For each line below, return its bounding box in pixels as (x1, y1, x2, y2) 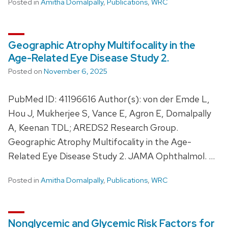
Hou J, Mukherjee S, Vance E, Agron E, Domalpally (8, 107, 211, 119)
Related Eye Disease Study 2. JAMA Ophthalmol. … (8, 150, 215, 162)
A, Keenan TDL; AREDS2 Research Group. (8, 121, 178, 133)
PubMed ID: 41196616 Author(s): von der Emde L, (8, 93, 210, 105)
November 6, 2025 (44, 66, 107, 76)
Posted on (8, 66, 44, 76)
